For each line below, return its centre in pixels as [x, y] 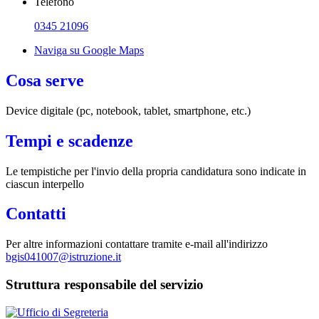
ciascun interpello [45, 184]
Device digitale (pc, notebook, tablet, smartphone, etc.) [128, 110]
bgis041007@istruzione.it [63, 257]
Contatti [36, 214]
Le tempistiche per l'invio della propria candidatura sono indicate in [156, 171]
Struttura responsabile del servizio [105, 285]
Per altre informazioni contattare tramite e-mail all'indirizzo [137, 244]
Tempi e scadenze [69, 141]
